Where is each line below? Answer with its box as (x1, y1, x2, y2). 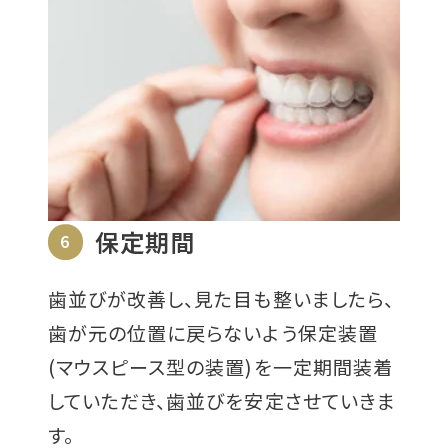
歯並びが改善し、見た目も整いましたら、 (47, 285, 395, 313)
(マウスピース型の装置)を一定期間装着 (47, 353, 394, 381)
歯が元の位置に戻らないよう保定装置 (47, 319, 378, 347)
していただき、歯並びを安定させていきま (47, 387, 397, 415)
